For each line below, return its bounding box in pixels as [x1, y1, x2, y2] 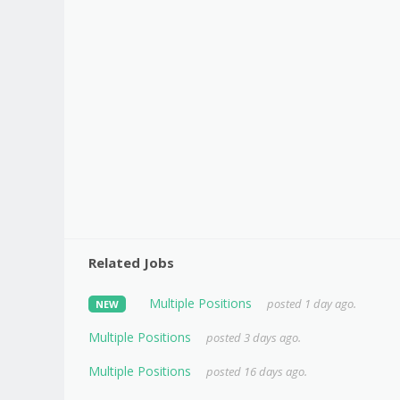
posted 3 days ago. [205, 329, 301, 346]
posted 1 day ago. [266, 295, 356, 312]
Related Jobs [88, 253, 174, 271]
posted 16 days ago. [205, 362, 307, 379]
